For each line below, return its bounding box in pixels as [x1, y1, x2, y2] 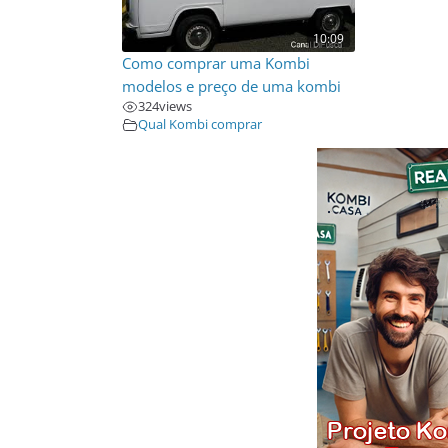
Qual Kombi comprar [138, 116, 262, 134]
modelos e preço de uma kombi [122, 76, 341, 98]
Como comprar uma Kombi [122, 53, 310, 75]
